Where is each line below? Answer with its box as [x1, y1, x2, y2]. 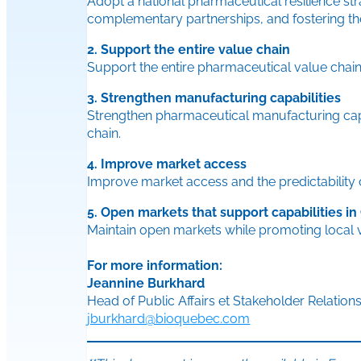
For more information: [87, 258, 223, 274]
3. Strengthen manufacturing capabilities [87, 90, 342, 106]
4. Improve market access [87, 156, 247, 172]
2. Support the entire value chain [87, 42, 291, 58]
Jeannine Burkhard [87, 276, 205, 292]
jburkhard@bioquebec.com [87, 311, 251, 327]
